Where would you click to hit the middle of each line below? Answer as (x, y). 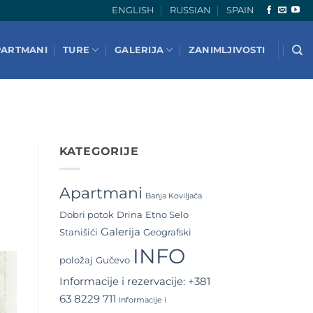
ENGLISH (133, 10)
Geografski (167, 232)
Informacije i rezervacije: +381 (134, 281)
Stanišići (78, 232)
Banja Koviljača (173, 196)
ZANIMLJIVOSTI (227, 50)
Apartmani (101, 193)
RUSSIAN (190, 10)
